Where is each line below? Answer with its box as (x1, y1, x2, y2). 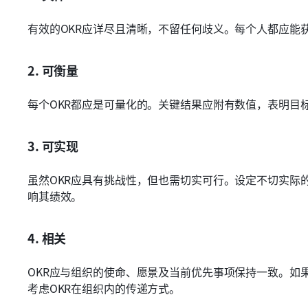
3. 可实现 (27, 137, 79, 155)
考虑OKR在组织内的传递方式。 (27, 280, 181, 297)
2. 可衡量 (27, 61, 79, 80)
